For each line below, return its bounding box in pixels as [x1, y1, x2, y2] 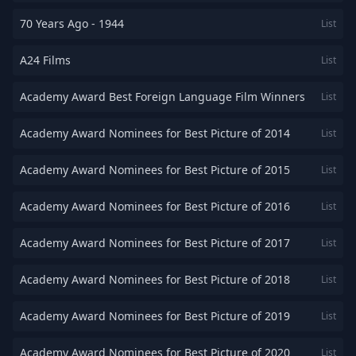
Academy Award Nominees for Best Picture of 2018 [20, 272, 290, 287]
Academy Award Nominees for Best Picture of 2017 [20, 235, 290, 250]
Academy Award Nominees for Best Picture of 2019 [20, 308, 290, 323]
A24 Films [20, 52, 71, 68]
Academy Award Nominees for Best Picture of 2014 [20, 126, 290, 141]
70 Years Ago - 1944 [20, 16, 124, 31]
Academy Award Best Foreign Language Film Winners [20, 89, 305, 104]
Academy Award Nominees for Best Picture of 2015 [20, 162, 290, 177]
